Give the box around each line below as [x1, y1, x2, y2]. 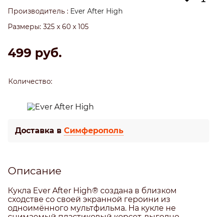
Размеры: [8, 22, 41, 31]
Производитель [8, 7, 65, 15]
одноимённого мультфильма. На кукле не [8, 203, 176, 213]
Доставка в [15, 125, 64, 135]
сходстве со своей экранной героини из [8, 194, 170, 204]
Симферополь [64, 125, 124, 135]
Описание [8, 164, 62, 177]
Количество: [8, 77, 52, 85]
